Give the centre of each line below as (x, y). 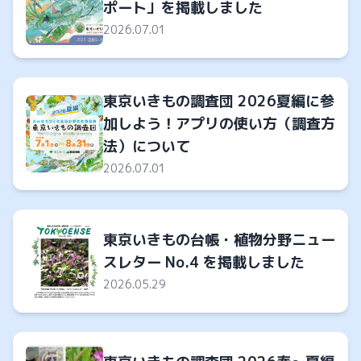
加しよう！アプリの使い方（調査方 (219, 124)
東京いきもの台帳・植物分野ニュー (219, 240)
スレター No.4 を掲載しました (204, 263)
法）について (147, 147)
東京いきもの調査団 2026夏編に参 (219, 102)
